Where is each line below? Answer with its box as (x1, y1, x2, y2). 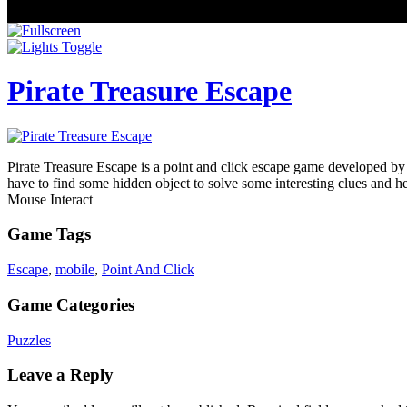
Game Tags (7, 224, 91, 244)
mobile (55, 262, 94, 278)
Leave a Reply (7, 365, 114, 385)
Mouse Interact (7, 191, 93, 207)
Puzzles (7, 332, 51, 348)
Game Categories (7, 294, 134, 314)
